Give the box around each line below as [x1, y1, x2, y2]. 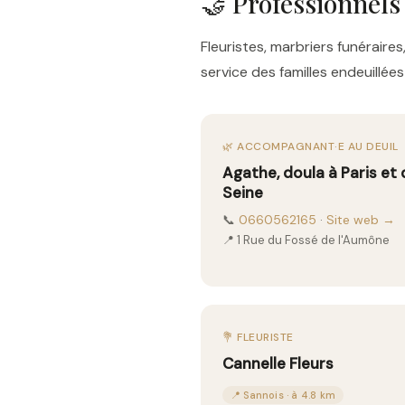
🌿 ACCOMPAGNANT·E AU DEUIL [222, 139, 399, 154]
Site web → [326, 212, 395, 228]
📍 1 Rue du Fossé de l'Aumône [222, 232, 390, 248]
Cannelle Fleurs [222, 353, 334, 373]
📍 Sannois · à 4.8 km [231, 389, 335, 401]
